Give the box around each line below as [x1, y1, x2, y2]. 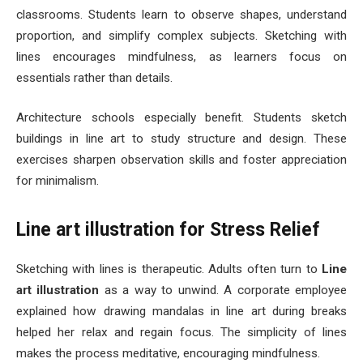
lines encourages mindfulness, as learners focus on [16, 49, 347, 64]
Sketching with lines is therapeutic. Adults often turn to [16, 261, 322, 276]
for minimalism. [16, 173, 99, 189]
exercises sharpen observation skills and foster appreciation [16, 152, 347, 168]
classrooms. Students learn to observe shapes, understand [16, 6, 347, 22]
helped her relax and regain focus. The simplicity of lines [16, 324, 347, 340]
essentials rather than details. [16, 70, 173, 85]
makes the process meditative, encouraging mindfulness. [16, 345, 320, 361]
